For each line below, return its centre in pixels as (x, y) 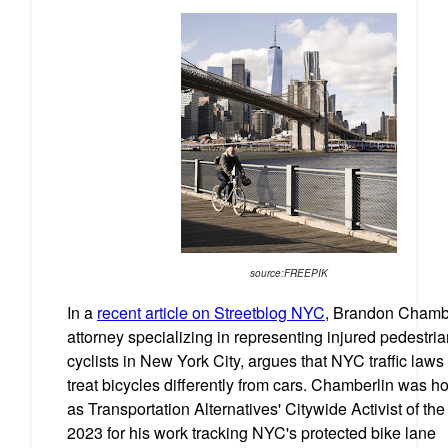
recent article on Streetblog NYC (211, 313)
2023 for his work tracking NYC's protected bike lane (251, 433)
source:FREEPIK (288, 273)
